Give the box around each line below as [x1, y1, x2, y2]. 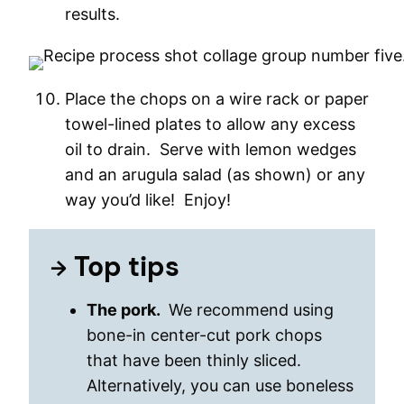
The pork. [87, 300, 164, 319]
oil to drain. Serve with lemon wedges [65, 140, 356, 159]
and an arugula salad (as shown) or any [65, 165, 365, 184]
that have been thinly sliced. [87, 351, 306, 370]
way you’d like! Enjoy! [65, 190, 231, 209]
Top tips [74, 249, 179, 284]
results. [65, 5, 120, 23]
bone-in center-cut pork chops [87, 326, 322, 344]
